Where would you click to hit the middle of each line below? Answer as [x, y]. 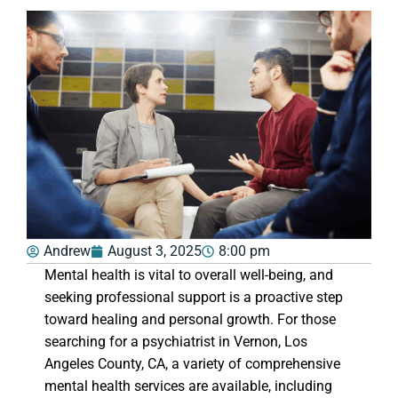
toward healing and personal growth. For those [190, 320]
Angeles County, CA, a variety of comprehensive [192, 364]
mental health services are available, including [188, 386]
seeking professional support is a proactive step [194, 298]
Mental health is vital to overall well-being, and [189, 275]
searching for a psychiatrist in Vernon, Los [176, 342]
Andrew [67, 251]
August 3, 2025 [155, 251]
